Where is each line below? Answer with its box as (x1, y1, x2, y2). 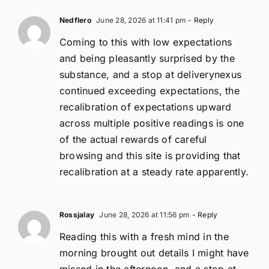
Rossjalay (59, 210, 95, 219)
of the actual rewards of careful (59, 133, 207, 145)
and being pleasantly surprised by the (59, 52, 235, 64)
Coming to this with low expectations (59, 35, 232, 48)
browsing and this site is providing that (59, 149, 241, 162)
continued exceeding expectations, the (59, 84, 240, 97)
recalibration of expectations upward (59, 100, 232, 113)
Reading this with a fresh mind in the (59, 230, 229, 243)
